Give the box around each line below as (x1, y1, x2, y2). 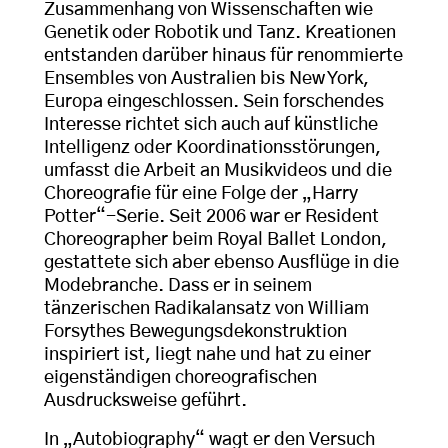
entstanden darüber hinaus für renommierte (44, 47, 403, 66)
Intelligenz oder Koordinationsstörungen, (44, 139, 381, 158)
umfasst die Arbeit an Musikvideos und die (44, 162, 392, 181)
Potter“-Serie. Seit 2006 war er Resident (44, 208, 379, 227)
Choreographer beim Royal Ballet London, (44, 231, 387, 250)
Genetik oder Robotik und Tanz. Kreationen (44, 24, 396, 43)
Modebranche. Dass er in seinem (44, 277, 312, 296)
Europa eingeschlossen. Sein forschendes (44, 93, 384, 112)
